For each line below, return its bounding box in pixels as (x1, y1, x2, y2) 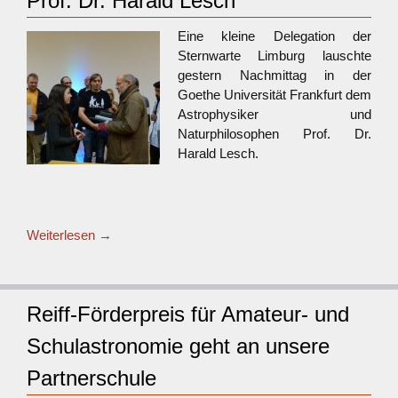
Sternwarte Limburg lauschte (178, 48, 371, 63)
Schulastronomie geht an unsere (27, 334, 330, 358)
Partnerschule (27, 366, 156, 390)
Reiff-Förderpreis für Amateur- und (27, 302, 349, 326)
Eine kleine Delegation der (178, 28, 371, 44)
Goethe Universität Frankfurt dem (178, 87, 371, 102)
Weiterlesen (27, 227, 99, 243)
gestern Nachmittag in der (178, 68, 371, 83)
